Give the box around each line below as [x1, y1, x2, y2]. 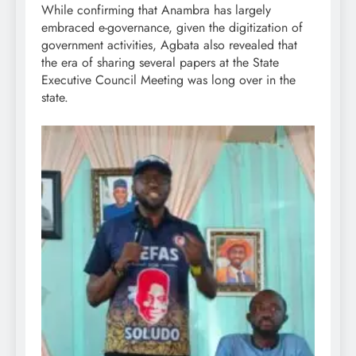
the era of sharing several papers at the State [41, 53, 279, 72]
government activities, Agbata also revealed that [41, 36, 297, 55]
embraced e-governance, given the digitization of [41, 18, 303, 37]
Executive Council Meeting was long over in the [41, 71, 296, 90]
